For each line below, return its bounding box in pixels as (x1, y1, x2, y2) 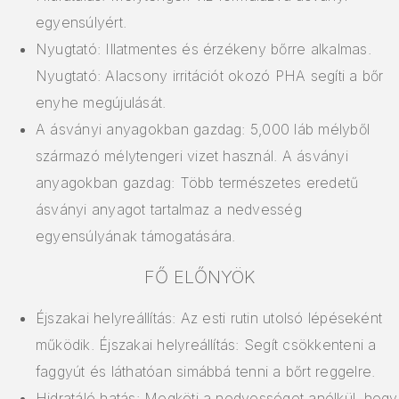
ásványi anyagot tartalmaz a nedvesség (36, 200, 302, 219)
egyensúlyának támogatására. (36, 227, 236, 246)
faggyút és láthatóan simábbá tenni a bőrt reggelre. (36, 362, 376, 381)
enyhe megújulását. (36, 94, 167, 112)
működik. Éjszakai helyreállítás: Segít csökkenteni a (36, 336, 377, 354)
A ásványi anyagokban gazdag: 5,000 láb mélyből (36, 120, 370, 139)
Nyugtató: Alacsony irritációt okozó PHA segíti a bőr (36, 67, 384, 85)
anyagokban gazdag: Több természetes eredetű (36, 174, 359, 192)
